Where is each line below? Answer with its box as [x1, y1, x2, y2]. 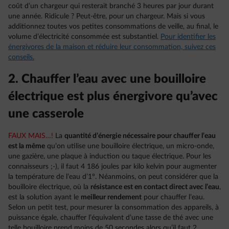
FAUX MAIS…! [8, 132, 53, 140]
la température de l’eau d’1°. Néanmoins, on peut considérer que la [8, 173, 218, 180]
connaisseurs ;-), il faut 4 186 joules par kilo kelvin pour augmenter [8, 163, 217, 170]
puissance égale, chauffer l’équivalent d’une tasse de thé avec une [8, 214, 213, 221]
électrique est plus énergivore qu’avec [8, 90, 218, 103]
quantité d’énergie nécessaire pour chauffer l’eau [64, 132, 216, 140]
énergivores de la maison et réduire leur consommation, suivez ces [8, 43, 216, 51]
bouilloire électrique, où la [8, 183, 90, 191]
